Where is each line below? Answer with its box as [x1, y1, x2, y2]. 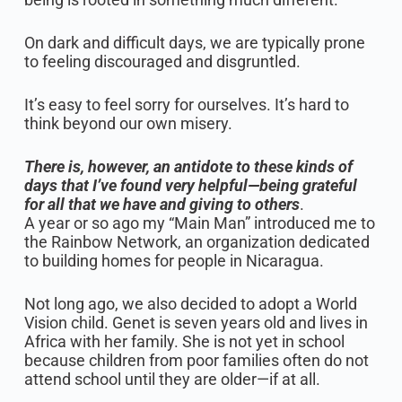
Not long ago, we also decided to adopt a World [23, 294, 357, 313]
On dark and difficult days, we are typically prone [23, 33, 365, 52]
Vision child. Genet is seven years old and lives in [23, 313, 368, 332]
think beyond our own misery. [23, 114, 240, 133]
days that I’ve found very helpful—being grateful [23, 176, 357, 195]
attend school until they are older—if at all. [23, 370, 324, 389]
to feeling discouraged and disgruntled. [23, 52, 304, 71]
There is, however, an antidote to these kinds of [23, 157, 353, 176]
